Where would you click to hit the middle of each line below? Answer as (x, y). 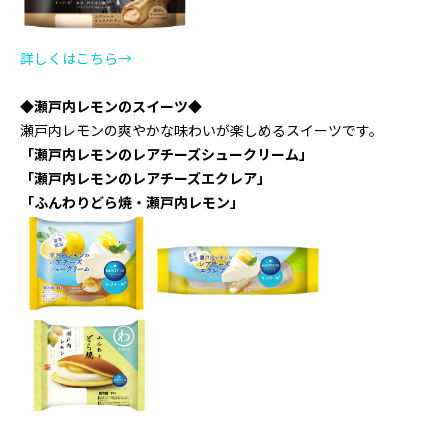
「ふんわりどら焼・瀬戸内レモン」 (132, 201)
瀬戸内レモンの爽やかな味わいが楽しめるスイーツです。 (201, 129)
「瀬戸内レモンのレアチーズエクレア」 (145, 177)
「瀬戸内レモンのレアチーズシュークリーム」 (166, 153)
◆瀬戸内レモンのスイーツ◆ (111, 105)
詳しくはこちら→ (76, 57)
